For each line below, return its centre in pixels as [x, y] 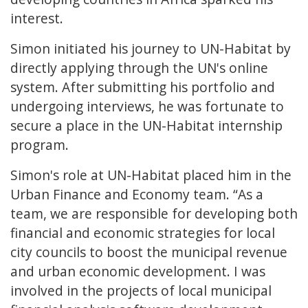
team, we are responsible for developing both [154, 214]
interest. [37, 19]
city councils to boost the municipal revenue [149, 252]
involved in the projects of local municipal [141, 291]
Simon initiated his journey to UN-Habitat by [151, 49]
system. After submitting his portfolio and [143, 87]
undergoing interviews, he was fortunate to [147, 107]
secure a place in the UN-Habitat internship [146, 126]
